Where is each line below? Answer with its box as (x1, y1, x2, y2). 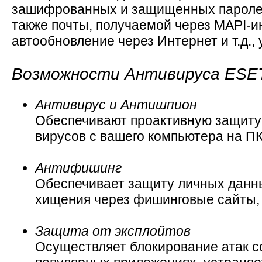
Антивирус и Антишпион (35, 97, 197, 113)
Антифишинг (35, 160, 122, 176)
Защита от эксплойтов (35, 223, 191, 239)
